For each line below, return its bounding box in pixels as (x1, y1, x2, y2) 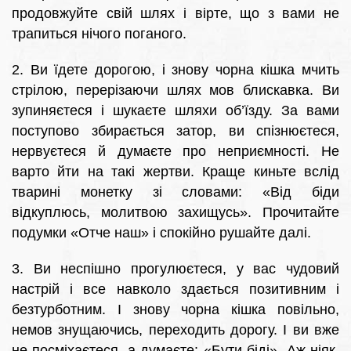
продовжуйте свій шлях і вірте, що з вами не (12, 5, 339, 22)
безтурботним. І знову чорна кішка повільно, (12, 302, 339, 318)
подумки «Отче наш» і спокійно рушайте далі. (12, 225, 311, 241)
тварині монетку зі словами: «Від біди (12, 184, 339, 201)
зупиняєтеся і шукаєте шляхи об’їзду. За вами (12, 103, 339, 119)
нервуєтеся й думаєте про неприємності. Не (12, 143, 339, 160)
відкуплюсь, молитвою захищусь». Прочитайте (12, 204, 339, 221)
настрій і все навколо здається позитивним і (12, 281, 339, 298)
